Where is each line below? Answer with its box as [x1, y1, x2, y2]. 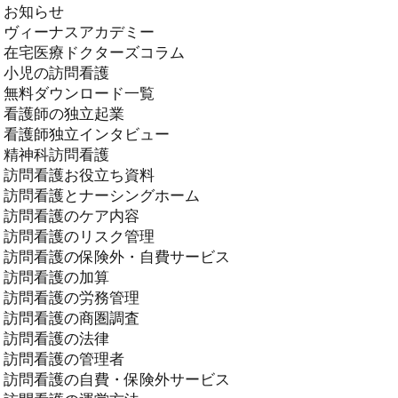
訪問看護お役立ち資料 [4, 164, 155, 184]
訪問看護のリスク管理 [4, 226, 155, 245]
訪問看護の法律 [4, 328, 109, 347]
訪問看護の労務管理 [4, 287, 139, 306]
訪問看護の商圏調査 [4, 307, 139, 327]
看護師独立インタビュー [4, 123, 170, 143]
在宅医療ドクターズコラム [4, 42, 185, 61]
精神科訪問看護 [4, 144, 109, 163]
